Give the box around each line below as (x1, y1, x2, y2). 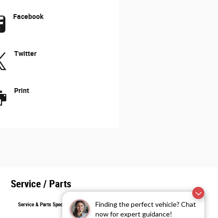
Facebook (13, 13, 43, 21)
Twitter (14, 50, 36, 58)
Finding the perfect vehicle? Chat (95, 200, 196, 208)
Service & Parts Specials (18, 201, 72, 208)
